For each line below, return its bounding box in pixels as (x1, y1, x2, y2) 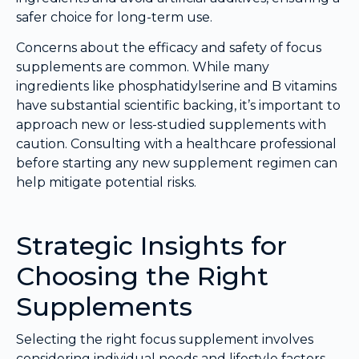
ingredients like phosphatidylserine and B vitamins (16, 79, 337, 95)
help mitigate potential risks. (16, 175, 196, 191)
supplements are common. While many (16, 59, 269, 75)
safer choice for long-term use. (16, 9, 212, 25)
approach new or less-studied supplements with (16, 117, 326, 133)
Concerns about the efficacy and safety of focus (16, 40, 321, 56)
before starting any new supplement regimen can (16, 155, 337, 171)
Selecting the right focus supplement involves (16, 332, 313, 348)
